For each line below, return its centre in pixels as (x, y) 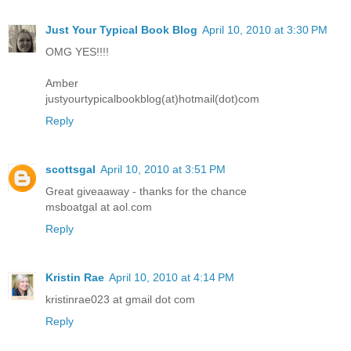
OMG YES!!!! (77, 51)
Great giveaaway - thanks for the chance (146, 191)
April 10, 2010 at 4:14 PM (172, 277)
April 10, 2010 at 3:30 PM (265, 29)
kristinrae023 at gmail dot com (120, 299)
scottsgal (71, 169)
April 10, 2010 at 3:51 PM (163, 169)
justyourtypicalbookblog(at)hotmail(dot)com (152, 98)
